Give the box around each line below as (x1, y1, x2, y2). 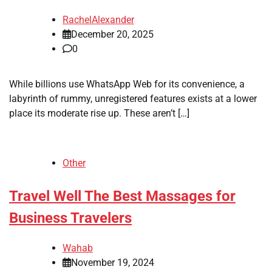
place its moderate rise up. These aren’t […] (9, 107, 189, 119)
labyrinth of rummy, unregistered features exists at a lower (9, 92, 257, 104)
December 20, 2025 (71, 28, 154, 40)
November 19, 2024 (71, 256, 154, 268)
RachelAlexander (63, 13, 134, 25)
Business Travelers (9, 209, 132, 226)
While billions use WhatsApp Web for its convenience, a (9, 78, 245, 90)
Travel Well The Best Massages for (9, 187, 236, 205)
